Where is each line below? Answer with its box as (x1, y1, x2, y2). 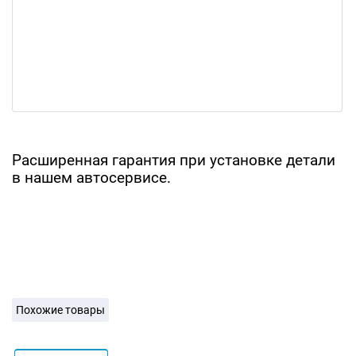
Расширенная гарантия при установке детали (12, 152, 335, 169)
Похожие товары (16, 304, 105, 316)
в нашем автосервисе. (12, 169, 171, 187)
